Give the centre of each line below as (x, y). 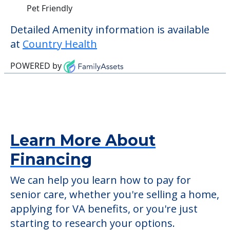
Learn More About (83, 141)
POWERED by (37, 65)
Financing (51, 160)
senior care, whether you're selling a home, (115, 195)
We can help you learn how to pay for (101, 180)
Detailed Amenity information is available (110, 29)
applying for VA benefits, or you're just (104, 209)
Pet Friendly (50, 8)
